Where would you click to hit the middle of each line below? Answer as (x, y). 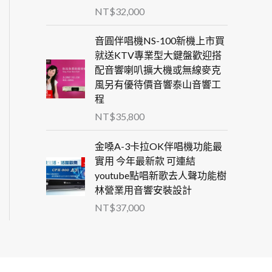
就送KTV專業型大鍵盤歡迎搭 (158, 55)
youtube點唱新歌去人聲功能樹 (161, 175)
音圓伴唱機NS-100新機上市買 (160, 41)
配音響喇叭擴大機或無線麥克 (158, 70)
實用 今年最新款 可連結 (145, 160)
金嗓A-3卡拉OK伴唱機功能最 (158, 146)
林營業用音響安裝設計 (143, 189)
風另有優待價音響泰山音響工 (158, 84)
